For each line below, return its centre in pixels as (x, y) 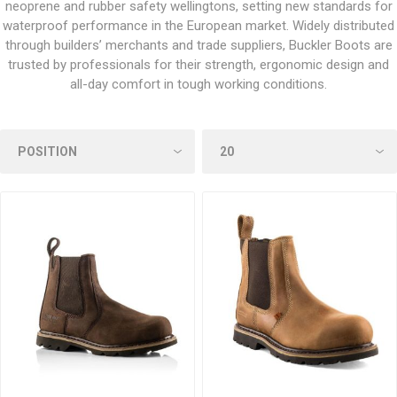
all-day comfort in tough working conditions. (198, 84)
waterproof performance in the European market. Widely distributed (198, 26)
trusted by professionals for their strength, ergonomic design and (198, 65)
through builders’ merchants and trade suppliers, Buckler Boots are (198, 45)
